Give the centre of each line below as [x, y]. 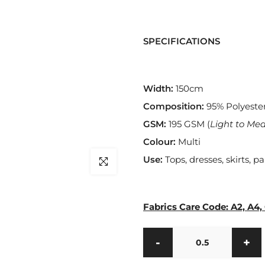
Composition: [174, 106]
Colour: [159, 142]
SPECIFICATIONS [182, 41]
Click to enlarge [123, 161]
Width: [158, 88]
